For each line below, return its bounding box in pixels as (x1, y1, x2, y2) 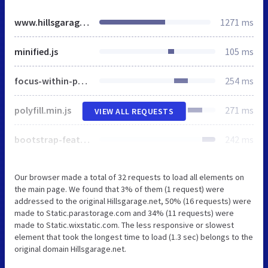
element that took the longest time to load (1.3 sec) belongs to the (14, 232, 253, 243)
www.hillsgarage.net (80, 16, 89, 29)
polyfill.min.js (14, 104, 71, 117)
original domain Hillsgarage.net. (14, 243, 126, 255)
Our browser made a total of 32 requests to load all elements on (14, 172, 244, 183)
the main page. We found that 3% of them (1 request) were (14, 184, 224, 195)
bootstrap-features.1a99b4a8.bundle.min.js (80, 133, 90, 146)
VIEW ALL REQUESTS (94, 106, 174, 117)
